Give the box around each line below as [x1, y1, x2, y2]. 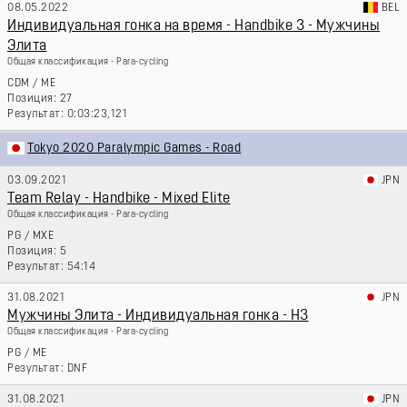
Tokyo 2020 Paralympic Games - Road [27, 142, 242, 155]
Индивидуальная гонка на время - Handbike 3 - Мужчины [7, 19, 380, 34]
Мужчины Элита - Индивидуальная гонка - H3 [7, 309, 309, 323]
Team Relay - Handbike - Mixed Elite [7, 192, 231, 206]
